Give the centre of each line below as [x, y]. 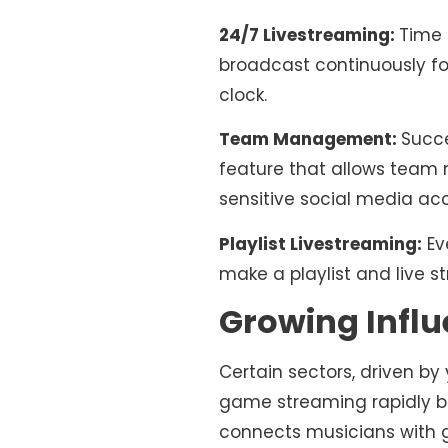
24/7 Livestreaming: [309, 34]
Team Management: [310, 139]
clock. [243, 94]
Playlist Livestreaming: [321, 243]
